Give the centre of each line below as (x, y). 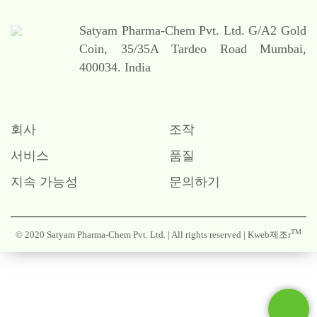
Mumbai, (283, 49)
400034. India (115, 68)
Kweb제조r (269, 235)
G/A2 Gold (278, 31)
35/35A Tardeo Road (190, 49)
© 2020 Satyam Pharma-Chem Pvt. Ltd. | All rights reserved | (132, 235)
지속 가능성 (44, 182)
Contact (284, 277)
